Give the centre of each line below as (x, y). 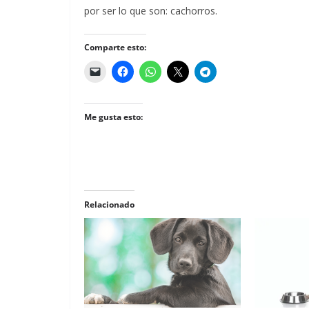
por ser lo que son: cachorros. (151, 11)
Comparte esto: (115, 48)
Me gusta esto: (113, 117)
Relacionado (109, 205)
